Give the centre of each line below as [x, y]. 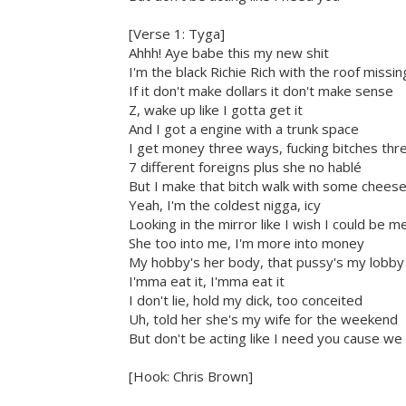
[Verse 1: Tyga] [177, 34]
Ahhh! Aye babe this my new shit [229, 53]
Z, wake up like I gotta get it [216, 110]
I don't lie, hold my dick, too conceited [246, 300]
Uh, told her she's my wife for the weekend [263, 319]
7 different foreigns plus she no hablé [245, 167]
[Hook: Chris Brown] [191, 377]
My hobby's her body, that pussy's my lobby [266, 262]
